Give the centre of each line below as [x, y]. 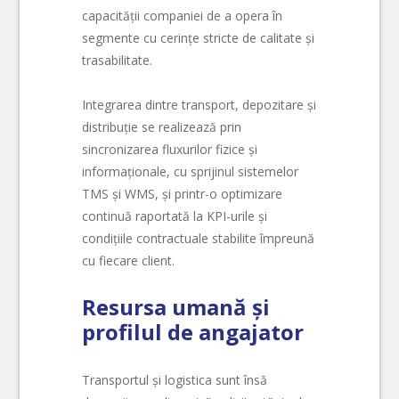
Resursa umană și [176, 306]
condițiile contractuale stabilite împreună [199, 239]
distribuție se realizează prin [162, 127]
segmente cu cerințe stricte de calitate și [199, 38]
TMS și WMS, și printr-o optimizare [183, 194]
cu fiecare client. [129, 261]
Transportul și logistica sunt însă [175, 379]
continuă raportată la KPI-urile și [175, 216]
